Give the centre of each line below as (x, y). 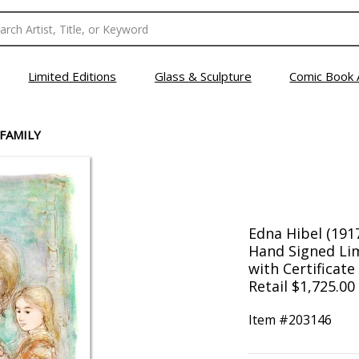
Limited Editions (73, 76)
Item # (268, 320)
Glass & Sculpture (203, 76)
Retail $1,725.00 (301, 286)
